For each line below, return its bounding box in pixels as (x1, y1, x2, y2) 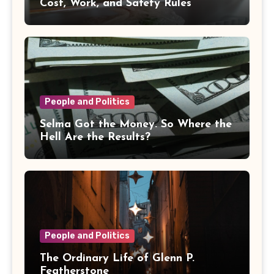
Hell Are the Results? (40, 131, 150, 144)
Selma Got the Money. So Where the (40, 119, 232, 131)
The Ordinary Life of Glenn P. (40, 253, 194, 265)
